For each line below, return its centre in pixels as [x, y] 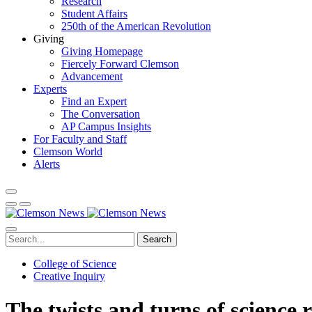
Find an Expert [94, 101]
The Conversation [101, 114]
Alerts [47, 164]
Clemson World [68, 151]
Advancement [92, 76]
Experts [50, 89]
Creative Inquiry [69, 276]
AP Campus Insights [106, 126]
